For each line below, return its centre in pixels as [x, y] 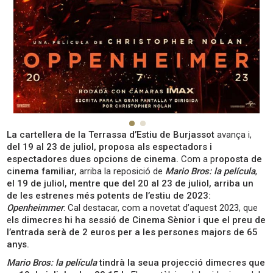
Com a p [197, 159]
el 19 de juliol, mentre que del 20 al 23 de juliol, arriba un [130, 184]
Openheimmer [35, 208]
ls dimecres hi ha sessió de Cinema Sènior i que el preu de [139, 220]
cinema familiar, [42, 172]
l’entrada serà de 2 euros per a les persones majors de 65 [133, 232]
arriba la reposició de [121, 172]
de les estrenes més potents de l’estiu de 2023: [109, 196]
